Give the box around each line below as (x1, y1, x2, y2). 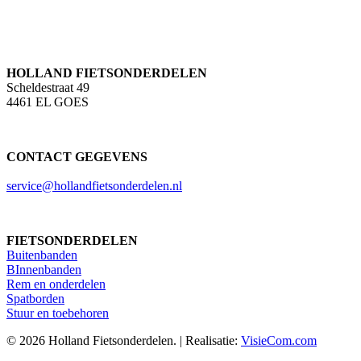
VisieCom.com (241, 333, 317, 347)
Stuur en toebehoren (6, 305, 109, 320)
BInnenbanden (6, 262, 81, 276)
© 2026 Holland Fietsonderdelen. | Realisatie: (6, 333, 241, 347)
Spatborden (6, 291, 64, 305)
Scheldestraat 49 (6, 80, 89, 94)
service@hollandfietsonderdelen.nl (6, 178, 182, 193)
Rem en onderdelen (6, 276, 106, 291)
